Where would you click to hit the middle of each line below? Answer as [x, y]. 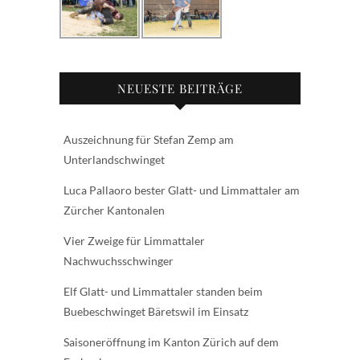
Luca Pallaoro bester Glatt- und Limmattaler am [182, 190]
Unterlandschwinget [114, 159]
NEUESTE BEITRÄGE [180, 88]
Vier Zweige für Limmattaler [134, 240]
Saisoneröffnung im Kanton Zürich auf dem [171, 342]
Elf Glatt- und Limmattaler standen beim [163, 291]
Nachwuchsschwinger [119, 260]
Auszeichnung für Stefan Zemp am [149, 139]
